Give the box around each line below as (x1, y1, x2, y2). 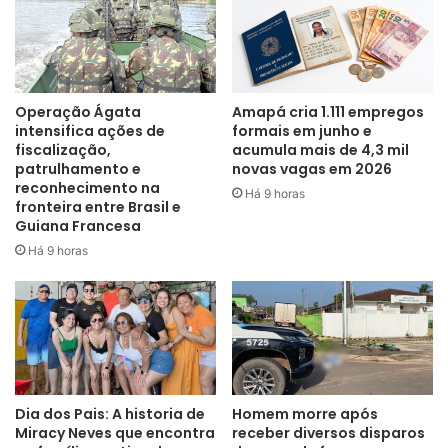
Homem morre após (232, 403, 378, 424)
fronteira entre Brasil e (15, 197, 181, 218)
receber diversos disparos (232, 422, 425, 443)
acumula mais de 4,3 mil (232, 140, 409, 161)
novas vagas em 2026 (232, 159, 392, 180)
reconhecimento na (15, 178, 160, 199)
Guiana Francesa (15, 216, 141, 237)
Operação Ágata (15, 102, 141, 123)
